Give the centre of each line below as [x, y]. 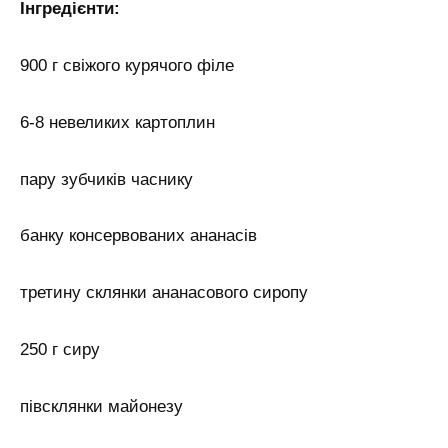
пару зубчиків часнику [106, 179]
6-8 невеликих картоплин [117, 122]
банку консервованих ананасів [138, 236]
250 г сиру [60, 350]
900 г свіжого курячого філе [127, 65]
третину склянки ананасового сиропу [164, 293]
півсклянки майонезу [101, 407]
